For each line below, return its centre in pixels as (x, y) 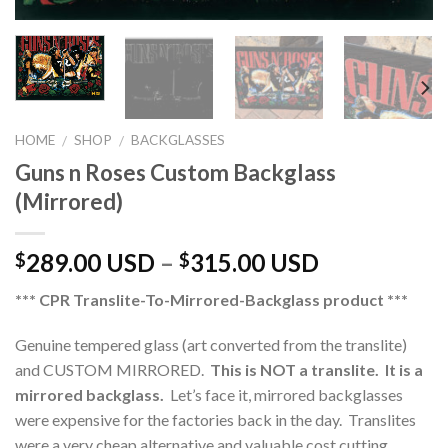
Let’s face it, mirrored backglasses (283, 395)
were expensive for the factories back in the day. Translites (215, 420)
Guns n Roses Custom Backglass (175, 172)
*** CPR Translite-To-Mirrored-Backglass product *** (211, 299)
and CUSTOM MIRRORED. (112, 370)
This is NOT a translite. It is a (316, 370)
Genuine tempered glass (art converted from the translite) (211, 345)
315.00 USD (254, 262)
